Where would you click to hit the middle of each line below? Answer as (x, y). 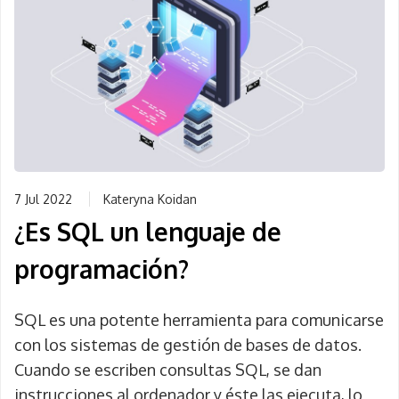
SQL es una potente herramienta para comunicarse (199, 320)
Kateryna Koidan (150, 199)
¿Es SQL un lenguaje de (148, 232)
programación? (102, 269)
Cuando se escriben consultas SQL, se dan (168, 370)
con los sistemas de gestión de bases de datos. (188, 345)
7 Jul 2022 (43, 199)
